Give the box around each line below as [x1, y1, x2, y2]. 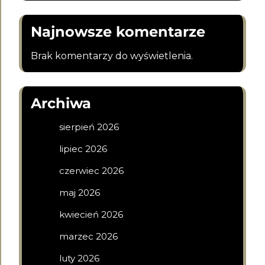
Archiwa [31, 95, 91, 112]
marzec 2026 [59, 231, 118, 242]
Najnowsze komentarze [31, 23, 205, 40]
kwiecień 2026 [59, 209, 123, 220]
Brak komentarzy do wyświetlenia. [31, 50, 193, 62]
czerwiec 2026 [59, 165, 124, 176]
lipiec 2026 [59, 143, 107, 154]
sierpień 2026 [59, 121, 119, 132]
